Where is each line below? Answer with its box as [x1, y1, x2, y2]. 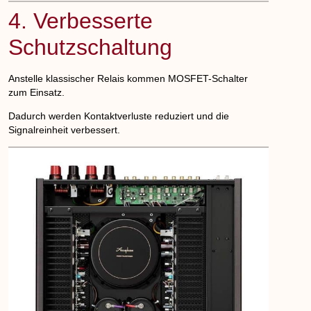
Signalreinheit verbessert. [8, 124, 121, 135]
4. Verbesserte [8, 8, 153, 33]
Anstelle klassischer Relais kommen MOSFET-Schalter [8, 72, 249, 84]
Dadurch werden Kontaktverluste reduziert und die [8, 110, 230, 121]
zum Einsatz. [8, 86, 65, 98]
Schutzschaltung [8, 34, 173, 60]
